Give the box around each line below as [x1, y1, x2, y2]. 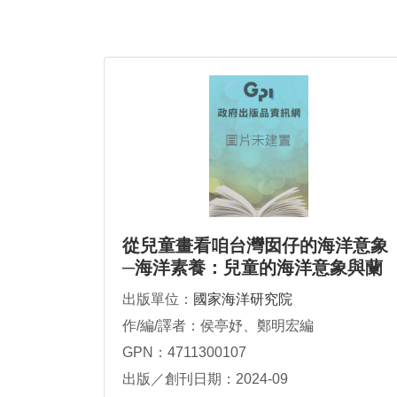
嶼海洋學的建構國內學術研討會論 [122, 280, 388, 300]
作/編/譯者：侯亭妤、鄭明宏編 [122, 318, 314, 334]
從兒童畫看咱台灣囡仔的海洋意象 [122, 236, 388, 256]
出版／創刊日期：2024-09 [122, 371, 288, 387]
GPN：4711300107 [122, 345, 246, 361]
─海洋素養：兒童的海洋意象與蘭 [122, 258, 383, 278]
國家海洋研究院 [193, 292, 292, 307]
